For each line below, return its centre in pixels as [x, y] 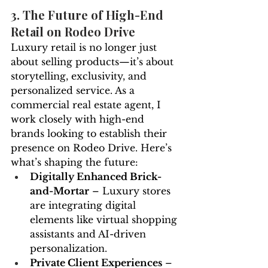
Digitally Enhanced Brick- [96, 177]
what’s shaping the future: [74, 162]
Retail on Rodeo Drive [73, 32]
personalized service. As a [74, 91]
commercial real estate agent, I [87, 105]
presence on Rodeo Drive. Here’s [93, 148]
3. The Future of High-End [89, 15]
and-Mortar [60, 191]
